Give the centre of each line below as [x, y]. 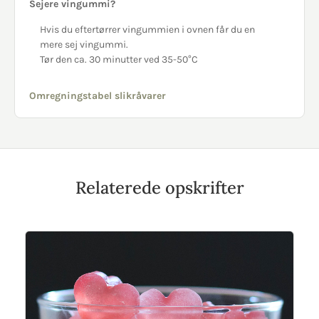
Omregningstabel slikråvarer [98, 96]
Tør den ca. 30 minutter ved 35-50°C [119, 59]
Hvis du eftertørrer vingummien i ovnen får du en [147, 30]
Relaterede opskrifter [159, 188]
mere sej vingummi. [84, 45]
